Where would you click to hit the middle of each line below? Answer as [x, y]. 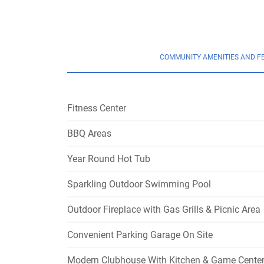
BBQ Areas [89, 133]
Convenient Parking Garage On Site [140, 235]
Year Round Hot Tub [109, 159]
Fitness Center [97, 108]
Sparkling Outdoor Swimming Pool [139, 184]
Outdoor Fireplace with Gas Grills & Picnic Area [164, 209]
